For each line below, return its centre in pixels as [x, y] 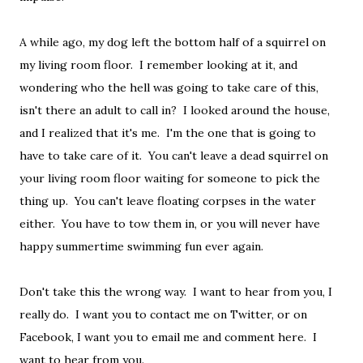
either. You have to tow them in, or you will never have [170, 224]
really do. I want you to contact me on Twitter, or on [163, 315]
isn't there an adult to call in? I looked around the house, [175, 111]
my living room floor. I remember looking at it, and [158, 65]
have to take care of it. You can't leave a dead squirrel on [174, 156]
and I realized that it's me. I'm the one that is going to [168, 133]
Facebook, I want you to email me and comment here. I [168, 337]
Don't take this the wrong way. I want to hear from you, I [176, 292]
